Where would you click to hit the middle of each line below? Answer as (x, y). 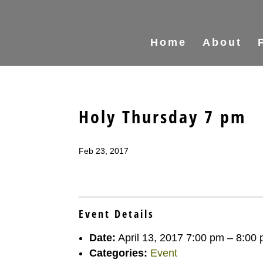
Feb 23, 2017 (104, 151)
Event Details (117, 214)
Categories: (119, 253)
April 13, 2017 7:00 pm (171, 238)
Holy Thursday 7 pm (163, 117)
